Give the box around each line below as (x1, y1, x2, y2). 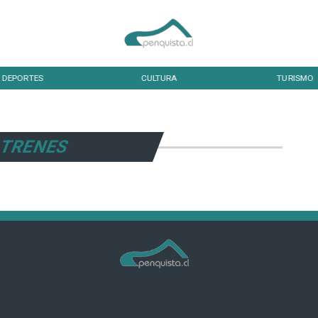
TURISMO (277, 72, 314, 83)
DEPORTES (1, 72, 43, 83)
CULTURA (141, 72, 177, 83)
